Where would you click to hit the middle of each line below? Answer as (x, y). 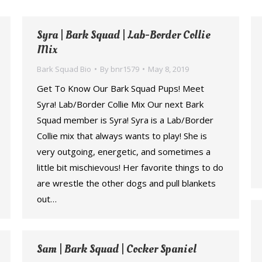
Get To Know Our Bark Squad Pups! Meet (120, 88)
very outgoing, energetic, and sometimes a (124, 151)
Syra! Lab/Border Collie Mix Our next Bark (120, 104)
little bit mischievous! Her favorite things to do (130, 167)
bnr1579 (125, 69)
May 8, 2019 (168, 69)
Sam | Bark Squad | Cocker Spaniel (117, 249)
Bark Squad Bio (64, 69)
